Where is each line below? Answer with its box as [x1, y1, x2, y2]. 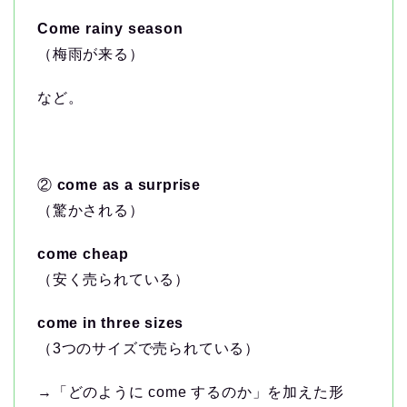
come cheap [37, 246, 129, 263]
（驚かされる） [37, 203, 144, 219]
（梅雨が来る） [37, 46, 144, 63]
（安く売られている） [37, 272, 190, 288]
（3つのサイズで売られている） [37, 341, 260, 357]
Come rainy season [37, 21, 184, 37]
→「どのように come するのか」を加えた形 [37, 384, 344, 401]
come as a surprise [56, 177, 202, 194]
